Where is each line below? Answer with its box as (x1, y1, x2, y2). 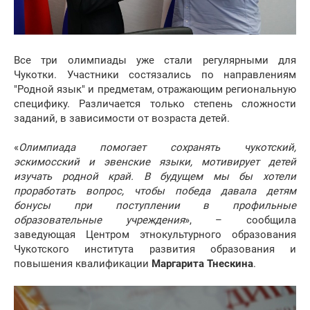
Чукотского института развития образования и (14, 243, 296, 256)
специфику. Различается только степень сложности (14, 98, 296, 111)
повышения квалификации (14, 257, 152, 271)
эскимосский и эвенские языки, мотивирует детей (14, 156, 296, 169)
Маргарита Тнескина (152, 257, 253, 271)
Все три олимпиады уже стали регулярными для (14, 54, 296, 67)
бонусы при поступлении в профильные (14, 199, 296, 212)
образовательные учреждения (14, 214, 185, 227)
